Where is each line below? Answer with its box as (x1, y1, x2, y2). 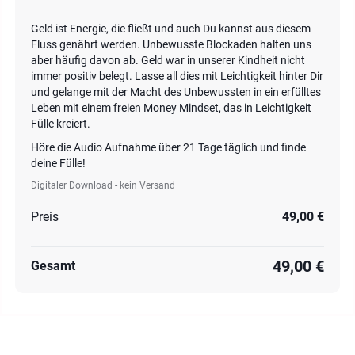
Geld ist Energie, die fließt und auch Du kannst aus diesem (31, 22, 311, 35)
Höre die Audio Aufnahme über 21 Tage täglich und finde (31, 141, 306, 154)
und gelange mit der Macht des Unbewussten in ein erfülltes (31, 86, 321, 98)
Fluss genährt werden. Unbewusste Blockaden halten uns (31, 38, 311, 51)
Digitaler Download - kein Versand (31, 180, 175, 191)
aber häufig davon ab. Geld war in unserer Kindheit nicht (31, 54, 305, 67)
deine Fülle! (31, 157, 86, 170)
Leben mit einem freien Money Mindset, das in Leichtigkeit (31, 101, 311, 114)
